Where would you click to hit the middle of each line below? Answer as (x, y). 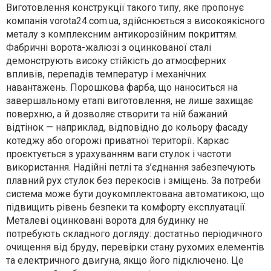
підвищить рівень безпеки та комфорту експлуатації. (126, 207)
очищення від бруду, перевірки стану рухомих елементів (135, 247)
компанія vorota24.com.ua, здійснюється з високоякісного (135, 21)
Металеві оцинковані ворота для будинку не (107, 220)
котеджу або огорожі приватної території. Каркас (117, 140)
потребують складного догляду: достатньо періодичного (134, 233)
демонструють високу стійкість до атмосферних (116, 60)
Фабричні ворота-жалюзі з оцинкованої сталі (109, 47)
